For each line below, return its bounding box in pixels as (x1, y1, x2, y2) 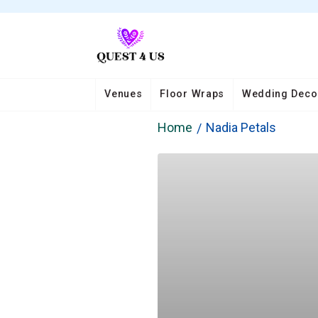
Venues (104, 87, 143, 100)
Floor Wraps (160, 87, 225, 100)
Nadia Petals (205, 120, 276, 136)
